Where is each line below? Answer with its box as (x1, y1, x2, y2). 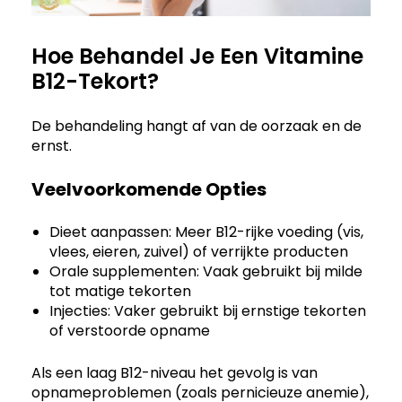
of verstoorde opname (49, 319, 210, 341)
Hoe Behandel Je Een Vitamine (31, 40, 363, 71)
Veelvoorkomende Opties (31, 176, 267, 202)
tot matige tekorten (49, 280, 191, 301)
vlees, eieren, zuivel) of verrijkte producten (49, 240, 348, 262)
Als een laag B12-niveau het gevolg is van (31, 362, 318, 383)
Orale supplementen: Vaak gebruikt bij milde (49, 260, 363, 282)
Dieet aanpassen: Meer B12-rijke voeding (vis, (49, 221, 363, 242)
